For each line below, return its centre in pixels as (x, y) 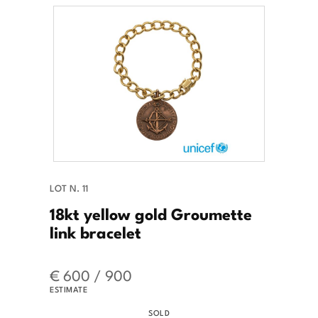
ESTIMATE (68, 289)
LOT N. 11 (69, 187)
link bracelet (95, 231)
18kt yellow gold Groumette (151, 213)
